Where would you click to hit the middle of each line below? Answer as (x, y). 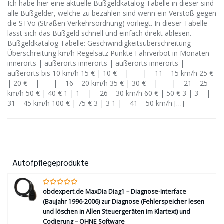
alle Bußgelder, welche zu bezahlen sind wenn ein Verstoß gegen (112, 13)
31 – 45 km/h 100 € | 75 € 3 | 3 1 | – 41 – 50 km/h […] (96, 103)
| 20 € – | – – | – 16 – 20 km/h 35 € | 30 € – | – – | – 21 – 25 (108, 83)
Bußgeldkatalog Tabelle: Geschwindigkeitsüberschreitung (99, 43)
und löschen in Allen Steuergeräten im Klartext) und (117, 212)
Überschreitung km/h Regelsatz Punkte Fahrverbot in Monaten (110, 53)
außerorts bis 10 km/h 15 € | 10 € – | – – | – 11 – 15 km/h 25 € (110, 73)
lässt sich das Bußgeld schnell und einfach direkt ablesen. (99, 33)
